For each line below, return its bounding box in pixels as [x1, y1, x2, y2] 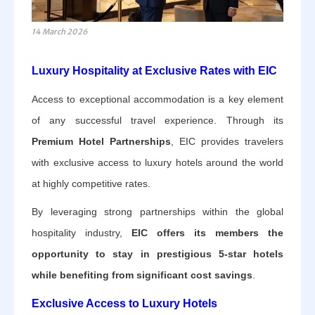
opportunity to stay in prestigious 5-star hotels [32, 248, 283, 260]
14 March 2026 [32, 27, 87, 37]
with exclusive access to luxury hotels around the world [32, 157, 283, 169]
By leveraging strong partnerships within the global [32, 206, 283, 218]
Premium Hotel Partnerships [32, 136, 171, 148]
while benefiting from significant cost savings [32, 269, 252, 281]
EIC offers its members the [131, 227, 283, 239]
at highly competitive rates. [32, 178, 150, 190]
